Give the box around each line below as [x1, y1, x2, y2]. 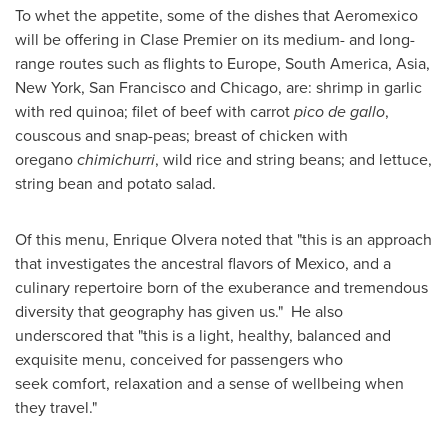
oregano [15, 147, 77, 171]
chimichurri [77, 147, 155, 171]
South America [285, 51, 388, 75]
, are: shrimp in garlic [278, 75, 422, 99]
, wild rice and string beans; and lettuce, [155, 147, 432, 171]
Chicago [220, 75, 278, 99]
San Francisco [89, 75, 186, 99]
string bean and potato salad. [15, 171, 216, 195]
